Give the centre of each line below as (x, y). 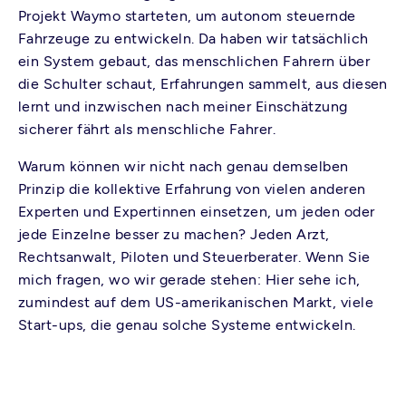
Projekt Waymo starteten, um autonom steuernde (187, 16)
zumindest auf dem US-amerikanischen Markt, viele (196, 302)
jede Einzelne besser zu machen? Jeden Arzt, (174, 234)
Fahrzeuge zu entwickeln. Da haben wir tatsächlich (193, 39)
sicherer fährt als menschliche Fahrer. (149, 129)
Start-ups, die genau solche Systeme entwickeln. (187, 325)
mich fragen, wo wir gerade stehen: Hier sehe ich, (189, 280)
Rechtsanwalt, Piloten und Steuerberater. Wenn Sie (194, 257)
